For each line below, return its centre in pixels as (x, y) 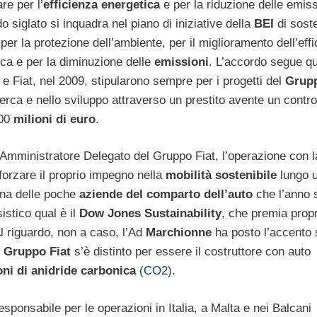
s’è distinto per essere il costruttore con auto (191, 252)
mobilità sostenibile (221, 175)
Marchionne (179, 233)
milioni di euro (54, 119)
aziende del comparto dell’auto (164, 195)
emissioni (181, 62)
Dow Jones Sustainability (150, 214)
